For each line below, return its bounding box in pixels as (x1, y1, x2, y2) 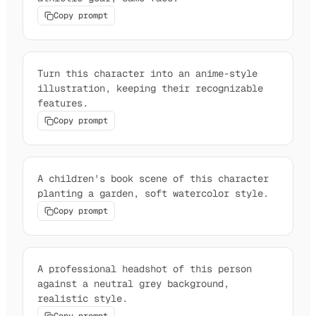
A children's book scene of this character (37, 172, 269, 186)
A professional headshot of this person (37, 262, 252, 276)
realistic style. (37, 292, 128, 305)
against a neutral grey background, (37, 277, 229, 291)
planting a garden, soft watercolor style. (37, 187, 269, 200)
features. (37, 97, 88, 110)
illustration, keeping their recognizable (37, 82, 263, 95)
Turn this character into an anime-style (37, 67, 257, 80)
